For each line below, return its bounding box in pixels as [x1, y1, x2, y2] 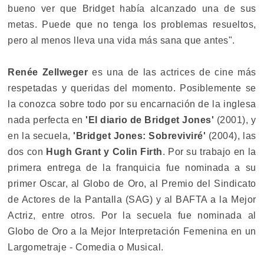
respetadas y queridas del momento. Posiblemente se [8, 83, 256, 94]
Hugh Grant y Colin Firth [46, 147, 163, 157]
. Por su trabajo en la [162, 147, 256, 157]
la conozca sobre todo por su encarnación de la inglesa [8, 99, 256, 110]
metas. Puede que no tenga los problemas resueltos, [8, 19, 256, 30]
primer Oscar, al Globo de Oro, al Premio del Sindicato [8, 179, 256, 189]
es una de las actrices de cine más [88, 67, 256, 78]
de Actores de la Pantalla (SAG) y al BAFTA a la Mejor [8, 194, 256, 205]
